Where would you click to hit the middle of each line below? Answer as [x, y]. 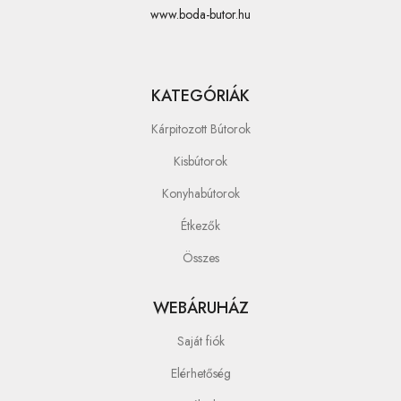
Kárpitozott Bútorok [200, 128]
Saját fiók [200, 341]
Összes [200, 257]
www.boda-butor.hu [200, 14]
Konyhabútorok [200, 193]
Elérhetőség [200, 373]
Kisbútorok [200, 161]
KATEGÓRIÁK [200, 95]
